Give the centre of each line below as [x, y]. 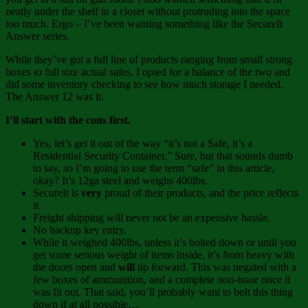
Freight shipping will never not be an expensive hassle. [152, 218]
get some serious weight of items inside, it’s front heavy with [164, 255]
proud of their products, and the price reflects [200, 193]
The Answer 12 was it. [55, 97]
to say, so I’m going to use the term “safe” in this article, [154, 168]
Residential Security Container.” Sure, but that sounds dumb [163, 156]
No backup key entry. [80, 230]
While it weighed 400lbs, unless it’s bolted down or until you [165, 243]
